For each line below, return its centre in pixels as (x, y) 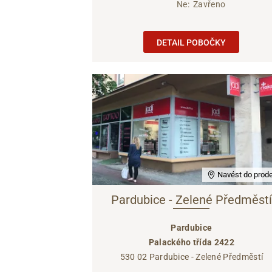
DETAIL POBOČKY (192, 43)
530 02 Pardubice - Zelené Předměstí (192, 257)
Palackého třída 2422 (191, 242)
